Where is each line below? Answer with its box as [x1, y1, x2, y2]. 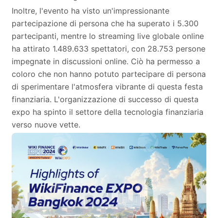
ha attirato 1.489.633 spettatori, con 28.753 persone [12, 44, 205, 54]
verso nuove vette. [12, 120, 80, 129]
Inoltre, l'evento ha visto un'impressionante [12, 6, 169, 16]
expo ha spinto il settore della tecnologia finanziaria [12, 107, 203, 117]
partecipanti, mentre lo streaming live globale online [12, 31, 204, 41]
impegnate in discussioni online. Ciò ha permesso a [12, 56, 200, 66]
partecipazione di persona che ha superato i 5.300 [12, 18, 199, 28]
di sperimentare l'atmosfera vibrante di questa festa [12, 82, 203, 91]
